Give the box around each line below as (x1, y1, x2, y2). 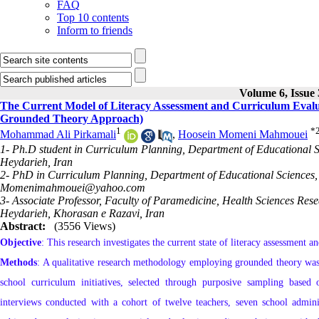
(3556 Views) (54, 219, 115, 232)
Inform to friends (57, 24, 132, 36)
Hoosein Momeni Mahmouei (178, 128, 308, 141)
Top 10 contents (57, 11, 129, 23)
